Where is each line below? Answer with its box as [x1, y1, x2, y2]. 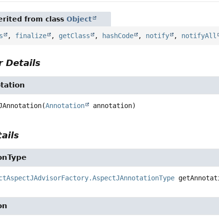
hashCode [102, 31, 134, 40]
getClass [59, 31, 90, 40]
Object [66, 15, 92, 23]
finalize [15, 31, 47, 40]
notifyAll [181, 31, 217, 40]
